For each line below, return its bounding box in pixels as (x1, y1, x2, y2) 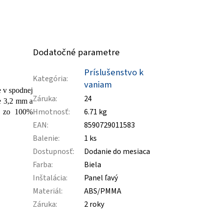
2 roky (84, 198, 105, 210)
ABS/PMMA (84, 185, 122, 197)
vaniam (84, 78, 112, 91)
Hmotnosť (33, 106, 69, 117)
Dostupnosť (33, 146, 73, 157)
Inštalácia (33, 172, 66, 183)
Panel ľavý (84, 172, 118, 183)
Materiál (33, 185, 62, 197)
